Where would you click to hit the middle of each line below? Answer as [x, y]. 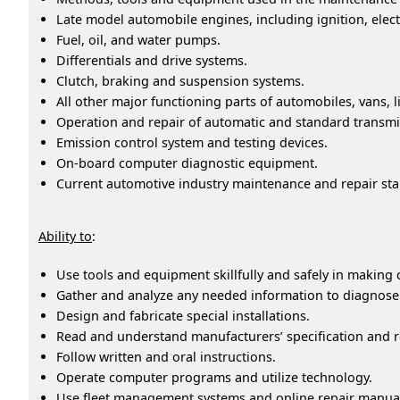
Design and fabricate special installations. [183, 315]
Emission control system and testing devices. [192, 142]
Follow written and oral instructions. [166, 356]
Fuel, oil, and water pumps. [138, 39]
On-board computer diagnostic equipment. [187, 162]
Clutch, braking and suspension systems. [180, 80]
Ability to [65, 236]
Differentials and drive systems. [152, 60]
